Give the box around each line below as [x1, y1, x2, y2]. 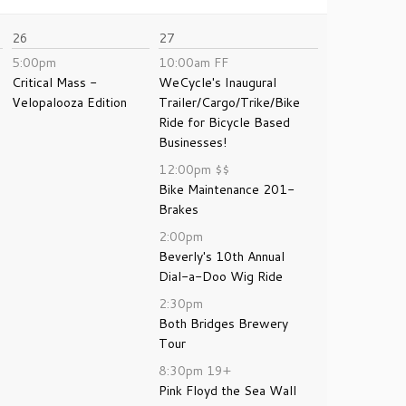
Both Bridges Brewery [159, 314, 288, 333]
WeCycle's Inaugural [159, 73, 276, 92]
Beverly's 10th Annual [159, 247, 285, 266]
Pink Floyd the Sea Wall [159, 382, 296, 400]
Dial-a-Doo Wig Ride [159, 267, 283, 285]
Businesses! [159, 133, 227, 151]
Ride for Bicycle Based [159, 113, 290, 131]
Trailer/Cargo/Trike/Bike [159, 93, 300, 111]
